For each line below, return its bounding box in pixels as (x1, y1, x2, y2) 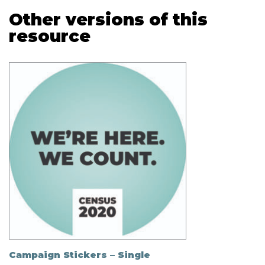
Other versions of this (9, 9, 208, 30)
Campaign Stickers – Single (9, 248, 150, 260)
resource (9, 25, 91, 46)
